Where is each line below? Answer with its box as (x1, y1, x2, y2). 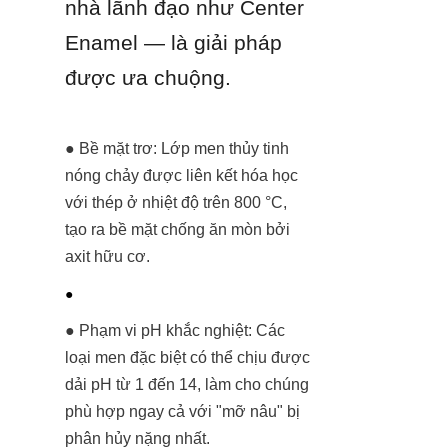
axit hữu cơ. (65, 247, 150, 265)
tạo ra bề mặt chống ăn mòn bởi (65, 220, 290, 238)
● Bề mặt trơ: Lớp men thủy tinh (65, 139, 289, 157)
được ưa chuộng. (65, 65, 231, 89)
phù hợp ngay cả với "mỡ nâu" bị (65, 402, 300, 420)
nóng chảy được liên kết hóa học (65, 166, 298, 184)
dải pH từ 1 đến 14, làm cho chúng (65, 375, 309, 393)
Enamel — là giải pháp (65, 30, 282, 54)
